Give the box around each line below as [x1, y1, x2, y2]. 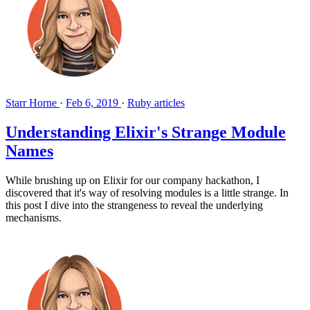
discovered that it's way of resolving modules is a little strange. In [6, 186, 289, 199]
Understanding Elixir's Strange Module [6, 122, 286, 141]
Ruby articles [127, 96, 185, 109]
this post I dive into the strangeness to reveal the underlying [6, 199, 263, 211]
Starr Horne [6, 96, 60, 109]
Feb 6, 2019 [66, 96, 118, 109]
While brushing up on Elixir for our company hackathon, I [6, 174, 259, 186]
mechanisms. [6, 211, 62, 224]
